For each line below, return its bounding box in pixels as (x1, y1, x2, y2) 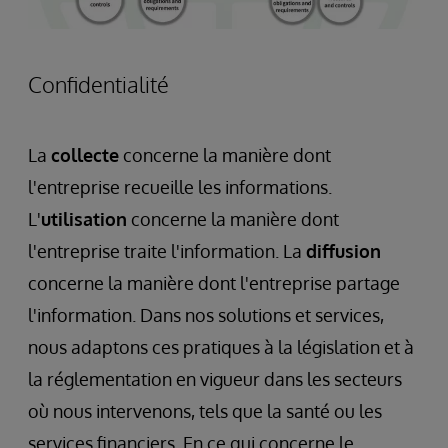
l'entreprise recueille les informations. (28, 175, 332, 198)
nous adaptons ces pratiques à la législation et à (28, 335, 414, 358)
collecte (51, 143, 119, 166)
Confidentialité (28, 69, 169, 98)
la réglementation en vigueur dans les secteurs (28, 367, 402, 390)
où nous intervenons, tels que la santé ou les (28, 399, 382, 422)
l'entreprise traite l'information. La (28, 239, 306, 262)
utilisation (41, 207, 127, 230)
